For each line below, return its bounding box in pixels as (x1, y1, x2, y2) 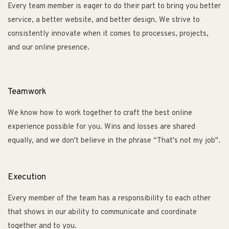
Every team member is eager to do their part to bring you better (8, 2, 221, 12)
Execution (8, 172, 46, 184)
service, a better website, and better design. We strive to (8, 15, 200, 26)
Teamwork (8, 86, 47, 98)
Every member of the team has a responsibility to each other (8, 194, 211, 204)
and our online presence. (8, 43, 89, 53)
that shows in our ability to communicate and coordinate (8, 208, 197, 218)
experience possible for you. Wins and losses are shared (8, 122, 195, 132)
